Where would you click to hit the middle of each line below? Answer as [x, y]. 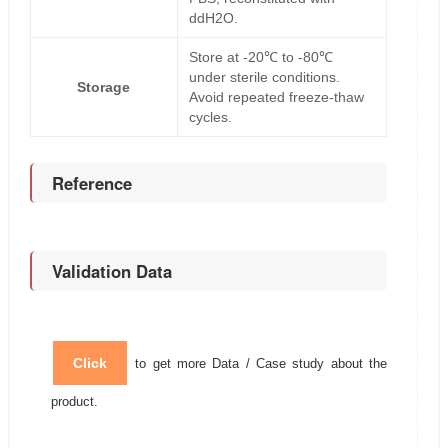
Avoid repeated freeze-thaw [276, 97]
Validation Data [111, 271]
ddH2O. [213, 18]
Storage [104, 87]
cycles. [210, 117]
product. [74, 402]
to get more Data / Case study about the [258, 364]
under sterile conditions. [264, 77]
